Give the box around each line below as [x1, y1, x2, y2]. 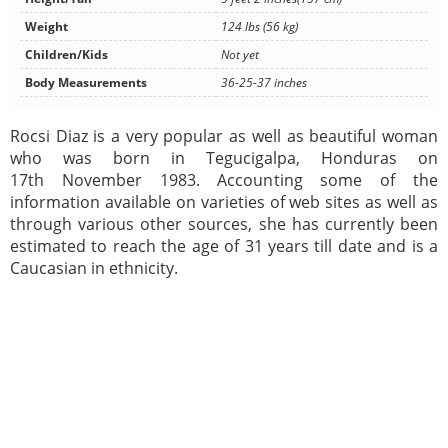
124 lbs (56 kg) [221, 18, 298, 36]
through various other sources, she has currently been [10, 213, 438, 236]
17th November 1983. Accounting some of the [10, 169, 438, 192]
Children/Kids [25, 46, 108, 64]
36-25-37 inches [221, 74, 307, 92]
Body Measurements [25, 74, 147, 92]
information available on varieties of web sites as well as [10, 191, 438, 214]
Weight [25, 18, 68, 36]
